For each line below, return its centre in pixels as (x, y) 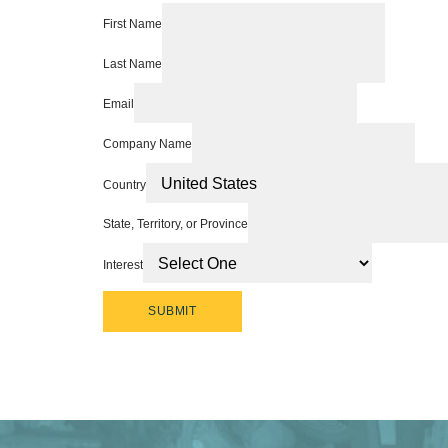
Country (124, 184)
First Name (132, 23)
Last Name (132, 63)
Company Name (147, 143)
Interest (123, 264)
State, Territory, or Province (175, 223)
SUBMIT (172, 310)
